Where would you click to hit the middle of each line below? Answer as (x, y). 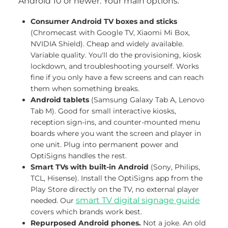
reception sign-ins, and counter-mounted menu (115, 122)
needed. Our (53, 201)
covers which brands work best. (86, 212)
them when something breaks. (85, 89)
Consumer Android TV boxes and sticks (104, 21)
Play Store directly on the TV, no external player (115, 189)
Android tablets (60, 100)
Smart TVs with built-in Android (90, 167)
